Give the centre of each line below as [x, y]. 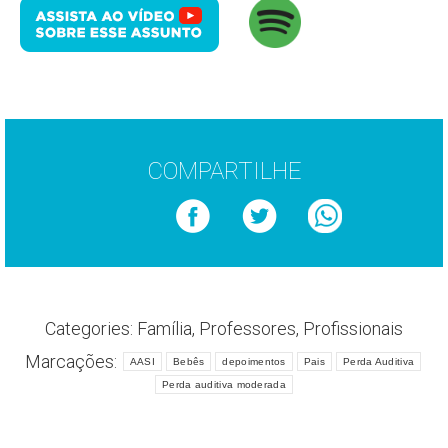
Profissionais [353, 328]
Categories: [91, 328]
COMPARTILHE [224, 170]
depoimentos [254, 361]
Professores [247, 328]
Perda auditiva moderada [224, 384]
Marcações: [72, 361]
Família [164, 328]
